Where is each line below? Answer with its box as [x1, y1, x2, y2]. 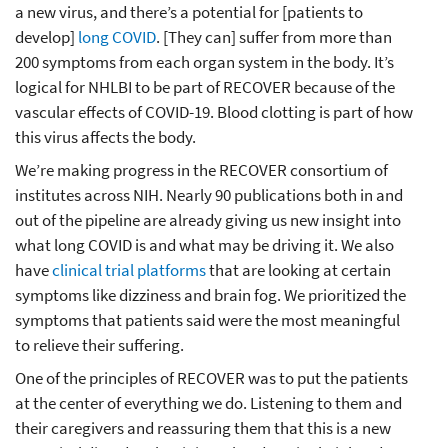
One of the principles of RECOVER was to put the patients [15, 367, 408, 390]
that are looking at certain [206, 259, 391, 282]
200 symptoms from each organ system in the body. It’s [15, 51, 394, 74]
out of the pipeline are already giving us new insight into [15, 209, 401, 232]
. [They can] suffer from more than [156, 26, 392, 49]
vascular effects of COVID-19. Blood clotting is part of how [15, 101, 413, 124]
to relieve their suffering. [15, 334, 184, 357]
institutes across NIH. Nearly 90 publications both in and [15, 184, 403, 207]
